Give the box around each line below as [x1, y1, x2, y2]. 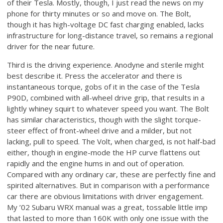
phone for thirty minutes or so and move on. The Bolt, [7, 8, 192, 18]
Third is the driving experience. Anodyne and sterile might [7, 59, 205, 70]
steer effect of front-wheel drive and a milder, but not [7, 125, 192, 135]
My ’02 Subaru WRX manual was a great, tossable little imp [7, 202, 208, 212]
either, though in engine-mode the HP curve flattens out [7, 147, 201, 157]
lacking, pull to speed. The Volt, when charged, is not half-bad [7, 136, 216, 146]
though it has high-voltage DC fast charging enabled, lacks [7, 19, 205, 29]
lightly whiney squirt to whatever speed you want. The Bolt [7, 103, 210, 113]
